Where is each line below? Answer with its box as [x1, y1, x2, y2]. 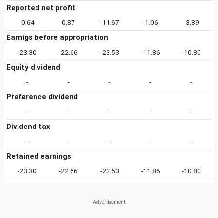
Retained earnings [6, 152, 71, 161]
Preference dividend [6, 92, 78, 101]
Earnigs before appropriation [6, 33, 108, 42]
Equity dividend [6, 63, 60, 72]
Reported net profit [6, 3, 75, 12]
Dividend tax [6, 122, 50, 131]
